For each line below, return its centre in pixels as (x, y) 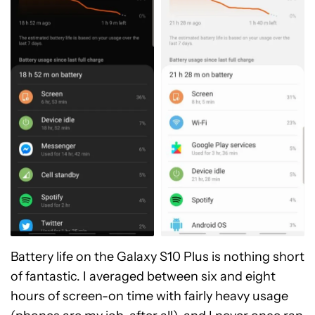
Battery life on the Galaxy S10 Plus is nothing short (157, 256)
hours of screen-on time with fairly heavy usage (149, 296)
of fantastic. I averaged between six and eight (143, 276)
